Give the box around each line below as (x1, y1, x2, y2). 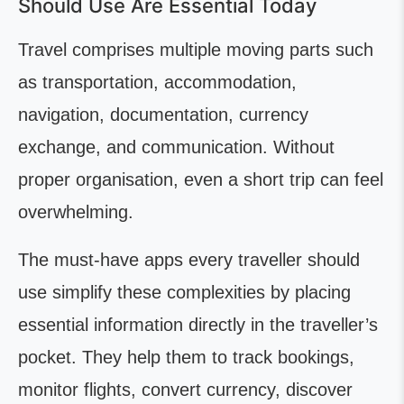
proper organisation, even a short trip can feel (18, 170, 383, 189)
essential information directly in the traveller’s (18, 315, 378, 335)
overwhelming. (18, 202, 133, 222)
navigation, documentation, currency (18, 105, 308, 124)
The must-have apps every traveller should (18, 250, 360, 270)
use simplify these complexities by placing (18, 282, 351, 302)
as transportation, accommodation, (18, 72, 297, 92)
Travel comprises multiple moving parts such (18, 40, 373, 60)
